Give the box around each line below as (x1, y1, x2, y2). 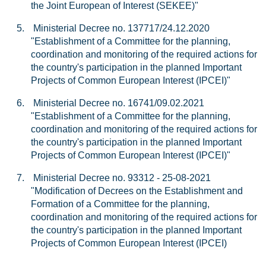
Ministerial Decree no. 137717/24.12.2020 (33, 23, 210, 33)
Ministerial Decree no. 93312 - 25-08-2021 (33, 173, 211, 183)
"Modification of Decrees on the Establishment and (31, 186, 243, 196)
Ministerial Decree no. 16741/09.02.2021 (33, 98, 204, 108)
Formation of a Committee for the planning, (31, 199, 210, 209)
